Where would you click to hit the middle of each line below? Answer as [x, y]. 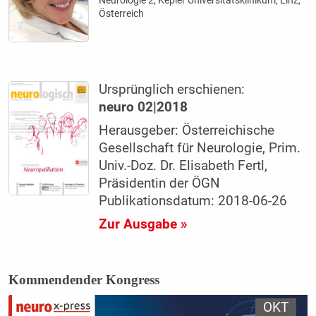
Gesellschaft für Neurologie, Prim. [200, 148]
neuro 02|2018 [144, 108]
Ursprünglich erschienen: [172, 90]
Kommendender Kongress [84, 280]
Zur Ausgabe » [143, 225]
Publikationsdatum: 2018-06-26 [193, 201]
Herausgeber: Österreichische [187, 131]
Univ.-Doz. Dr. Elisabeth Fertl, [183, 166]
